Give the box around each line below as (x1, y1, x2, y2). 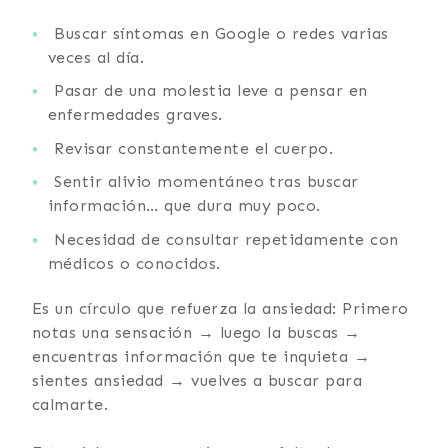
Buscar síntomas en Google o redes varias (54, 23, 389, 43)
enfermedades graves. (48, 105, 223, 125)
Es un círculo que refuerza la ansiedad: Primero (32, 298, 409, 318)
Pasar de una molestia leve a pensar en (54, 81, 368, 101)
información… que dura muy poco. (48, 196, 321, 216)
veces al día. (48, 47, 145, 67)
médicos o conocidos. (48, 253, 221, 273)
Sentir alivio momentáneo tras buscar (54, 172, 359, 192)
